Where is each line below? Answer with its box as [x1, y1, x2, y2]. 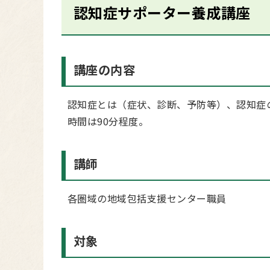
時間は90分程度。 [67, 114, 149, 128]
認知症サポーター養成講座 [74, 2, 251, 23]
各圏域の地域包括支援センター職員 [67, 191, 227, 206]
